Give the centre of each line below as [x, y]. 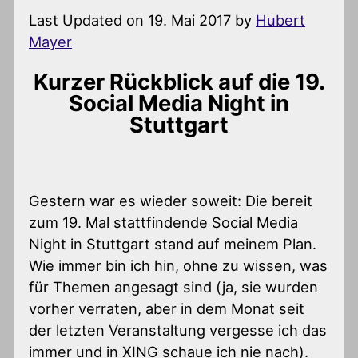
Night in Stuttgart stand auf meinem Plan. [173, 243]
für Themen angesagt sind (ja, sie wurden [174, 286]
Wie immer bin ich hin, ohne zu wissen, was [179, 265]
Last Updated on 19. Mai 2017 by [143, 20]
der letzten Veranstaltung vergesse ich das [178, 330]
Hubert [281, 20]
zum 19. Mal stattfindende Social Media [164, 222]
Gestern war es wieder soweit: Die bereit [171, 200]
